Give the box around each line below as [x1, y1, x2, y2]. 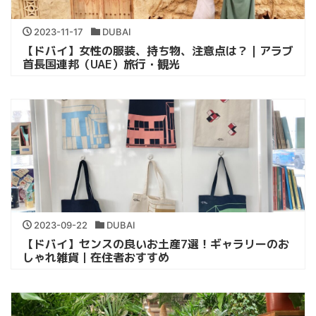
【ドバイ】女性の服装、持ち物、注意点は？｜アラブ [23, 42, 293, 59]
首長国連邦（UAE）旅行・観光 [23, 56, 180, 72]
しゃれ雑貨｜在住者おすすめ [23, 249, 169, 265]
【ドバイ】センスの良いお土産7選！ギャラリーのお [23, 236, 289, 252]
